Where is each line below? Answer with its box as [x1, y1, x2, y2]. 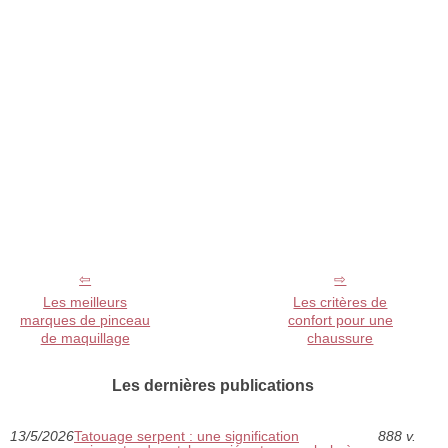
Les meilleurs [43, 294, 128, 311]
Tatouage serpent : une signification [74, 428, 299, 445]
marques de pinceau [20, 312, 151, 329]
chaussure [307, 330, 374, 347]
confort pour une [287, 312, 393, 329]
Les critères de [293, 294, 388, 311]
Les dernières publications [111, 377, 314, 395]
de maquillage [40, 330, 130, 347]
